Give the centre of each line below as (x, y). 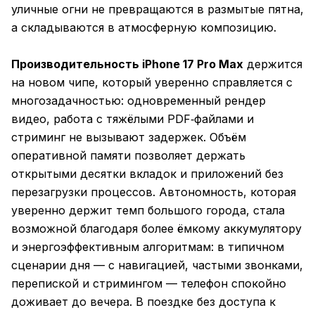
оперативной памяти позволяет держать (128, 156)
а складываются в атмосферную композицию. (144, 28)
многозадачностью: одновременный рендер (139, 101)
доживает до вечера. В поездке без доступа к (143, 302)
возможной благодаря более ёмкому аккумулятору (156, 229)
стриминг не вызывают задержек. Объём (129, 137)
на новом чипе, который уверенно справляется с (152, 83)
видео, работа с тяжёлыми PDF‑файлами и (133, 119)
